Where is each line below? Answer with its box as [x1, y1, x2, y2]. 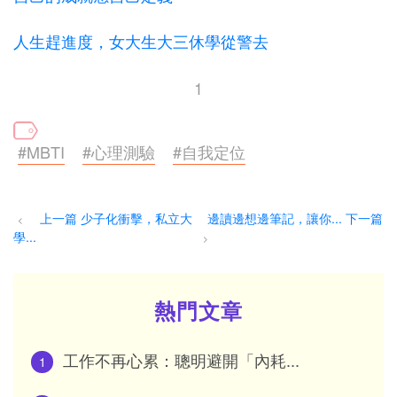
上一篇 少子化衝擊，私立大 [40, 209, 192, 228]
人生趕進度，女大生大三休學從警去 [13, 28, 269, 52]
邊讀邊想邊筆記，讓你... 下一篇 [207, 209, 383, 228]
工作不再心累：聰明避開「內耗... [63, 348, 300, 372]
